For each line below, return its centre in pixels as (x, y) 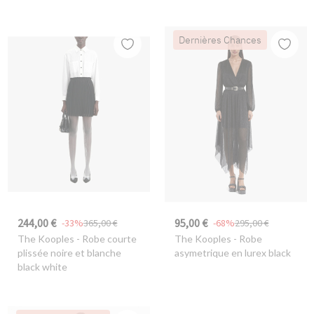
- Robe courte (105, 239)
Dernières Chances (220, 40)
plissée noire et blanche (69, 253)
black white (42, 267)
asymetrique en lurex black (232, 253)
